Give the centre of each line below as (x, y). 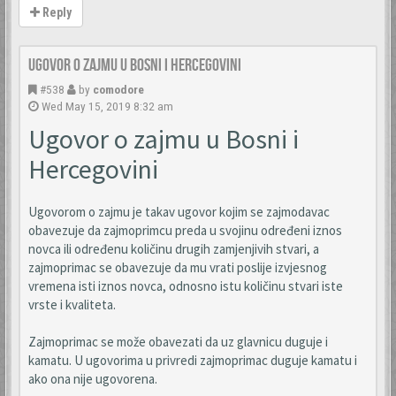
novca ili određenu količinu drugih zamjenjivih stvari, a (174, 249)
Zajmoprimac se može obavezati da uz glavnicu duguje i (178, 342)
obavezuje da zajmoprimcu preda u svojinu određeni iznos (185, 230)
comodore (118, 89)
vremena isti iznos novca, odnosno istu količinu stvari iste (186, 286)
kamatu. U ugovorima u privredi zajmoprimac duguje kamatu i (193, 360)
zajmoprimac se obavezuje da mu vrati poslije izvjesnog (178, 267)
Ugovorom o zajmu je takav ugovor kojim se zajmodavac (179, 212)
